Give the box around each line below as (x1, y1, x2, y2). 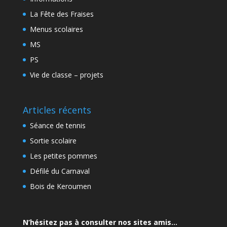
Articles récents (22, 103, 91, 116)
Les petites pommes (29, 150, 97, 161)
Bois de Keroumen (29, 181, 91, 191)
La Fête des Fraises (29, 9, 94, 19)
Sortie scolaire (29, 135, 77, 145)
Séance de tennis (29, 120, 86, 130)
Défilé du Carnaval (29, 166, 90, 176)
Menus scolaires (29, 24, 83, 34)
